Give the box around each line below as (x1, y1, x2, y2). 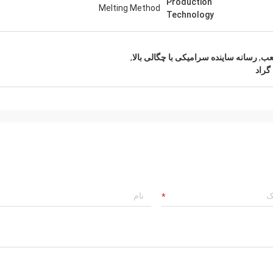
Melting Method (99, 3, 160, 13)
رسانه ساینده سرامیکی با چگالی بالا (132, 52, 257, 62)
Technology (166, 10, 214, 19)
